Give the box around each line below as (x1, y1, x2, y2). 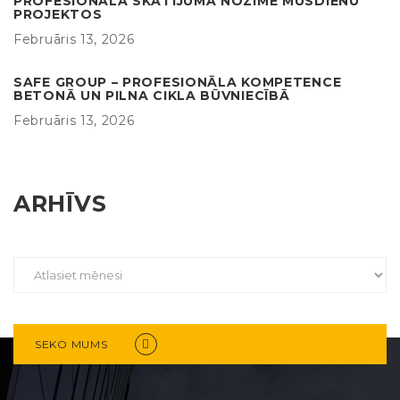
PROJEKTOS (13, 5, 103, 22)
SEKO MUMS (35, 337, 108, 351)
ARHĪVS (13, 189, 107, 217)
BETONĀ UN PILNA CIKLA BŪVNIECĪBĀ (13, 87, 290, 104)
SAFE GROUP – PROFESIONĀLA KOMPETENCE (13, 73, 342, 90)
